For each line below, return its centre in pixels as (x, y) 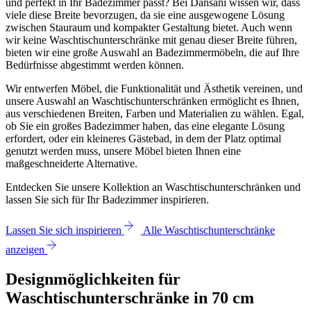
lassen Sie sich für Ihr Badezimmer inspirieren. (107, 199)
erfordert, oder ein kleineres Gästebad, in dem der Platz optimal (143, 138)
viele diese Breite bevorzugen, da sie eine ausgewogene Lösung (145, 15)
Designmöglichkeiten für (93, 279)
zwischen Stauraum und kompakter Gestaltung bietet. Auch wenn (149, 27)
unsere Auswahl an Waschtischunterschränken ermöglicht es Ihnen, (152, 101)
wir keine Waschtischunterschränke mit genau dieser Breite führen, (151, 40)
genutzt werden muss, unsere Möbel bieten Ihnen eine (123, 151)
